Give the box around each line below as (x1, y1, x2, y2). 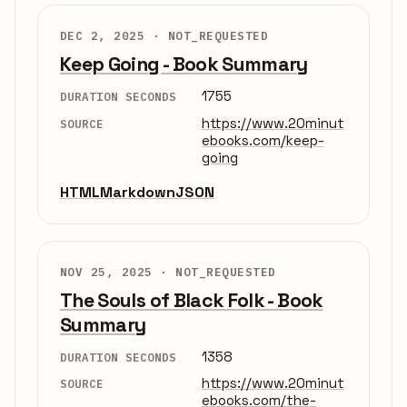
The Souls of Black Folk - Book (60, 287, 323, 313)
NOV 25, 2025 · (60, 263, 176, 279)
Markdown (100, 182, 175, 202)
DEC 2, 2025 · (60, 28, 168, 44)
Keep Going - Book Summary (60, 52, 308, 77)
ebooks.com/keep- (202, 131, 324, 149)
